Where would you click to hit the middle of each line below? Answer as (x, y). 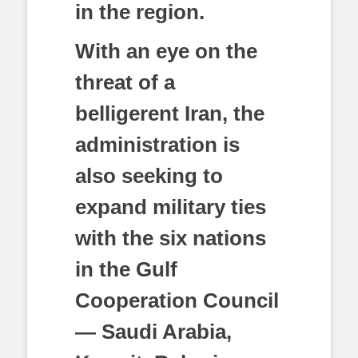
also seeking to (149, 176)
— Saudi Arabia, (153, 332)
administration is (157, 145)
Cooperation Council (177, 300)
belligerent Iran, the (170, 113)
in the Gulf (126, 269)
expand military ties (171, 207)
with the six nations (171, 238)
